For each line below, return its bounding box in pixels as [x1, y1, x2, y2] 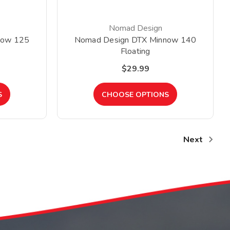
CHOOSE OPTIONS [102, 90, 169, 100]
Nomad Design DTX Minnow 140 [74, 34, 197, 46]
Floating [120, 46, 150, 57]
